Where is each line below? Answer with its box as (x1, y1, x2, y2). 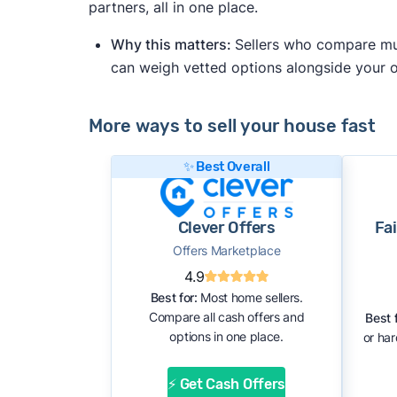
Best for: (150, 290, 198, 305)
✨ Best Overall (183, 159, 270, 175)
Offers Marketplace (173, 243, 281, 258)
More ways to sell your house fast (88, 115, 376, 136)
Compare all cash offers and (148, 309, 305, 324)
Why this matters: (110, 35, 235, 53)
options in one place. (169, 329, 284, 344)
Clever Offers (177, 218, 276, 237)
